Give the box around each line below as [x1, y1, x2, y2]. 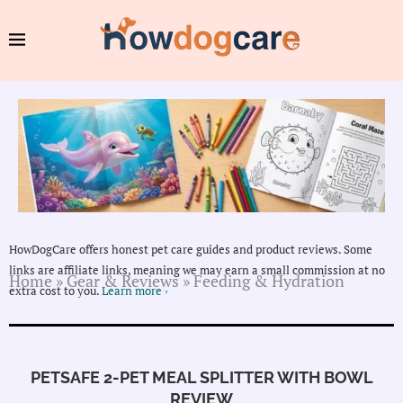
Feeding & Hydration [193, 270, 345, 292]
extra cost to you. [9, 282, 102, 300]
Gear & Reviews [67, 270, 179, 292]
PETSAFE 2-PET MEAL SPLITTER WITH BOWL [30, 368, 373, 388]
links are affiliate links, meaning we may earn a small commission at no [9, 262, 385, 279]
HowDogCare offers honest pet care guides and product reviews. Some [9, 241, 372, 258]
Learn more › [102, 282, 168, 300]
